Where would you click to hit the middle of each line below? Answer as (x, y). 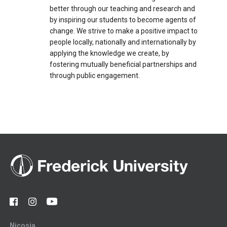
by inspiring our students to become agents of (123, 20)
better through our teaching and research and (122, 8)
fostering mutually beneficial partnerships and (123, 64)
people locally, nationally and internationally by (123, 42)
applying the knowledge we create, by (109, 53)
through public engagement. (94, 75)
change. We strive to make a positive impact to (123, 31)
